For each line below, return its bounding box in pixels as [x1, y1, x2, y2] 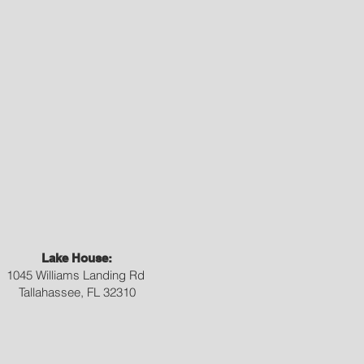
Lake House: [41, 251, 112, 265]
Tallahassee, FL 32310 [18, 284, 136, 300]
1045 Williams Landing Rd [6, 267, 148, 283]
